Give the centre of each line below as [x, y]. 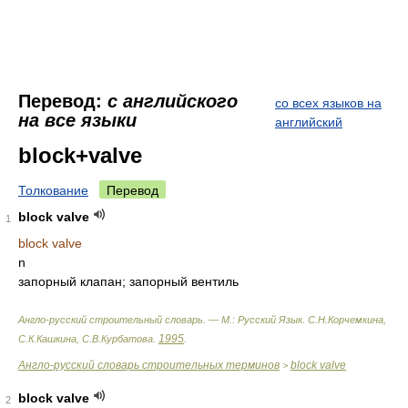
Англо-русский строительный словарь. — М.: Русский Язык [160, 320]
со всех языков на [328, 103]
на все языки [77, 120]
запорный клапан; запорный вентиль [128, 281]
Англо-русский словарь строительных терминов [149, 365]
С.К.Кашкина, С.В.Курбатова [86, 339]
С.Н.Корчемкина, [347, 320]
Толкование [53, 190]
